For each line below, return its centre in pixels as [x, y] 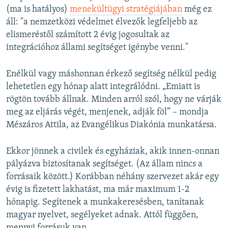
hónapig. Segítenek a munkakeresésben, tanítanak [105, 203]
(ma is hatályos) [38, 10]
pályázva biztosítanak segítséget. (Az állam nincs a [104, 164]
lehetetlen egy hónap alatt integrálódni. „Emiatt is [103, 87]
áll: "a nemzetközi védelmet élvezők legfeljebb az [102, 22]
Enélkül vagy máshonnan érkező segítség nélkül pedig [111, 74]
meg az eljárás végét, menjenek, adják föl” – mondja [107, 112]
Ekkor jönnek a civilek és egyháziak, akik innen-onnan [113, 152]
